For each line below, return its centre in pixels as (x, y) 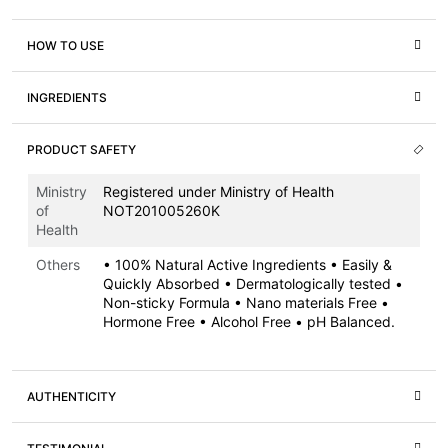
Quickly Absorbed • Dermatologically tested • (253, 284)
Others (58, 265)
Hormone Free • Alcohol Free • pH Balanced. (249, 322)
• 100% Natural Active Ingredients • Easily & (247, 265)
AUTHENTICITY (71, 396)
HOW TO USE (65, 45)
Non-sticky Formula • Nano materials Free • (246, 303)
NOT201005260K (163, 211)
